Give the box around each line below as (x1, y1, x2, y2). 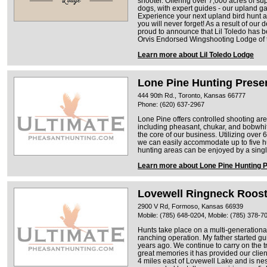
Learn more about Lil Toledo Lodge (138, 51, 254, 58)
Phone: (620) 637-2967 (138, 100, 204, 108)
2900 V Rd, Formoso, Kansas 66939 (138, 202, 243, 210)
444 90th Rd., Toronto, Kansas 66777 (138, 91, 246, 99)
